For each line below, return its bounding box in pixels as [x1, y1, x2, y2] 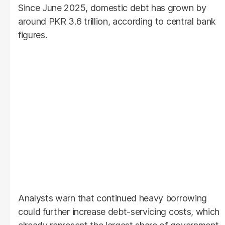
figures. [18, 29, 47, 40]
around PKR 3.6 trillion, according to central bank [18, 16, 216, 27]
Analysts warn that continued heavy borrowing [18, 192, 207, 203]
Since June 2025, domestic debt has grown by [18, 2, 206, 13]
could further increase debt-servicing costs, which [18, 206, 219, 217]
